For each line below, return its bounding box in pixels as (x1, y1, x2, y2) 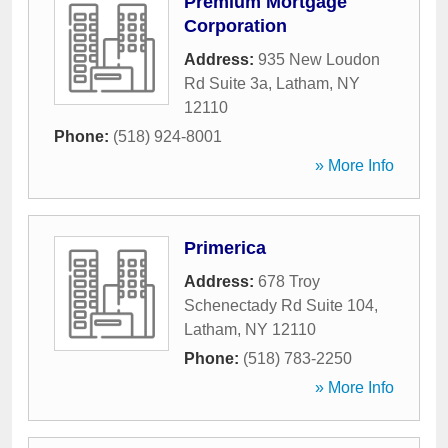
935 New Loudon (258, 51, 380, 68)
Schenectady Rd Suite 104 (184, 297, 374, 314)
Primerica (184, 238, 266, 258)
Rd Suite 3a (184, 75, 268, 92)
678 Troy (258, 273, 320, 290)
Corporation (184, 16, 287, 36)
